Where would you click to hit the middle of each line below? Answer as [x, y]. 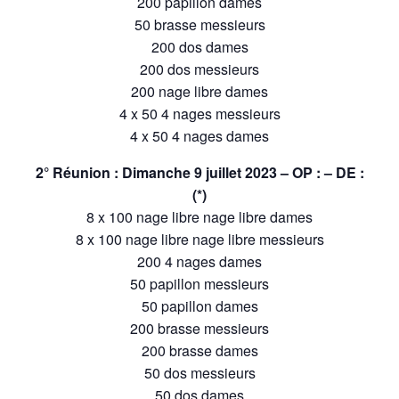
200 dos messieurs [199, 69]
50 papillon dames [199, 305]
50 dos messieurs [199, 372]
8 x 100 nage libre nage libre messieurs [199, 239]
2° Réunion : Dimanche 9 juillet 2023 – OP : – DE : [199, 172]
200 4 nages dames [199, 261]
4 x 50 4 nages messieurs [199, 113]
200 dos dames [199, 46]
